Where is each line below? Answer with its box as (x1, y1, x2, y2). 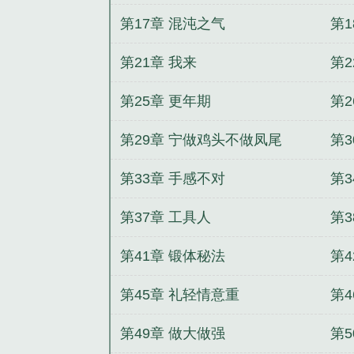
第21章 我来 (120, 54, 198, 70)
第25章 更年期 (120, 92, 212, 109)
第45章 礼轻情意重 (120, 286, 240, 303)
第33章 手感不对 (120, 170, 226, 186)
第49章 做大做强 (120, 325, 226, 341)
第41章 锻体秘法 (120, 247, 226, 264)
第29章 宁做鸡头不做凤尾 (120, 131, 283, 148)
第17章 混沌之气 (120, 15, 226, 32)
